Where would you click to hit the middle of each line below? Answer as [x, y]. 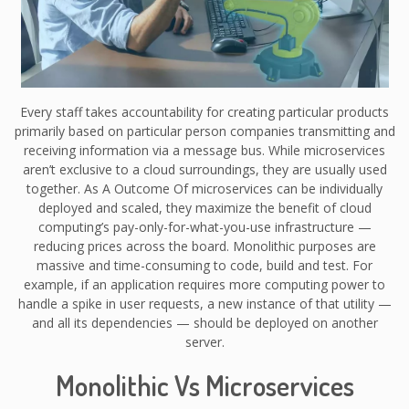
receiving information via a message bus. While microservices [204, 151]
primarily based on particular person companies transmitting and [204, 131]
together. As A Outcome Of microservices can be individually [204, 189]
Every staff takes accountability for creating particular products [204, 112]
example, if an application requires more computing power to [204, 285]
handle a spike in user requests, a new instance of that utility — [204, 304]
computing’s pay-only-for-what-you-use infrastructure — [204, 227]
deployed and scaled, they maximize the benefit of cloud [204, 208]
